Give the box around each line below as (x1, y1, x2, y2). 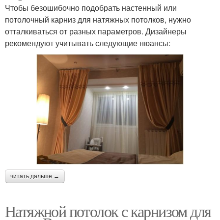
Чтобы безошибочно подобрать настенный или (5, 1, 177, 13)
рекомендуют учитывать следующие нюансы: (5, 37, 170, 49)
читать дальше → (10, 173, 59, 180)
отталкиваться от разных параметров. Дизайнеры (5, 25, 187, 37)
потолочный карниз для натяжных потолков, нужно (5, 13, 191, 25)
